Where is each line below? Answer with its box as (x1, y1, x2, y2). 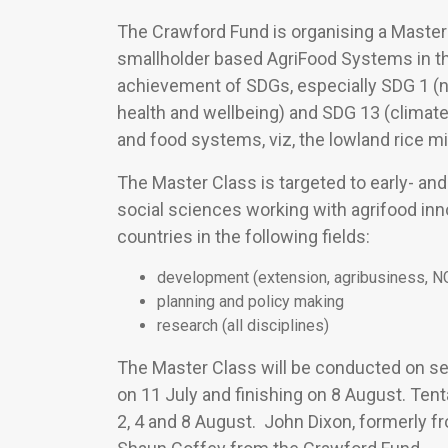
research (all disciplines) (157, 315, 329, 335)
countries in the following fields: (117, 225, 370, 247)
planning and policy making (157, 291, 344, 311)
